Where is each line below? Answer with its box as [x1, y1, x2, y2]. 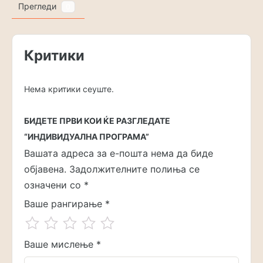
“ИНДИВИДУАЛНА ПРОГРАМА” [24, 131, 149, 142]
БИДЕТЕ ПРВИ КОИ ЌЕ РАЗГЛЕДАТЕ [24, 116, 170, 126]
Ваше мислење [24, 238, 96, 251]
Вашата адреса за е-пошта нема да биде [24, 147, 213, 160]
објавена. [24, 163, 66, 176]
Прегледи [18, 1, 59, 12]
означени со [24, 179, 84, 191]
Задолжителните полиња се [69, 163, 200, 176]
